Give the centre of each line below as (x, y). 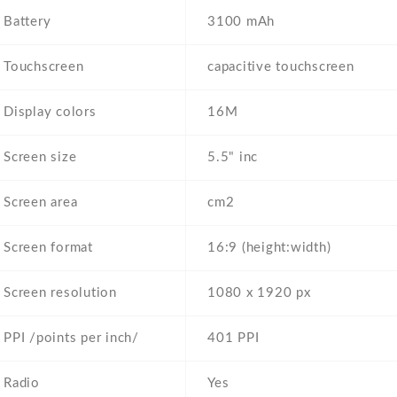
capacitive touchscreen (281, 67)
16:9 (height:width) (269, 248)
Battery (27, 22)
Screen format (48, 248)
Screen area (41, 203)
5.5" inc (233, 158)
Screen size (40, 158)
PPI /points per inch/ (71, 339)
